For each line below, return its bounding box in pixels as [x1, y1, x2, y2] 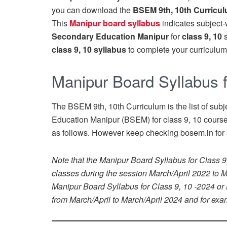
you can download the [52, 4, 133, 16]
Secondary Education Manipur [52, 30, 169, 43]
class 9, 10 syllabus [52, 44, 126, 56]
